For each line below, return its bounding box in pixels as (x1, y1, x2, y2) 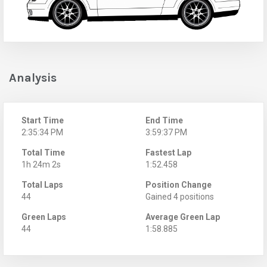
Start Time (21, 115, 64, 125)
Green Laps (21, 212, 66, 222)
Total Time (21, 147, 65, 157)
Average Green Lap (145, 212, 220, 222)
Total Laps (21, 179, 63, 190)
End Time (145, 115, 183, 125)
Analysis (9, 70, 57, 85)
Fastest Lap (145, 147, 191, 157)
